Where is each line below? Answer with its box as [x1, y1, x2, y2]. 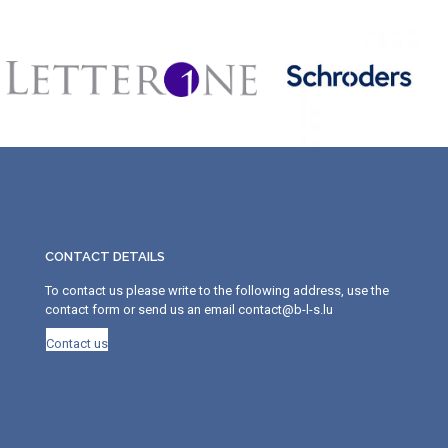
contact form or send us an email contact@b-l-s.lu [45, 301, 333, 317]
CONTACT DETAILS [45, 248, 165, 264]
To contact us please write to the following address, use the [45, 282, 389, 298]
